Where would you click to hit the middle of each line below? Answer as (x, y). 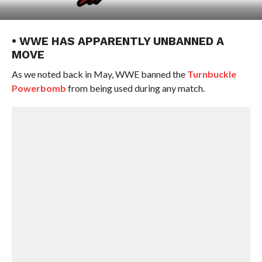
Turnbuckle (211, 74)
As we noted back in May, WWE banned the (99, 74)
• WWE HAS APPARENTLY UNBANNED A (118, 41)
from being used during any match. (135, 88)
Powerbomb (39, 88)
